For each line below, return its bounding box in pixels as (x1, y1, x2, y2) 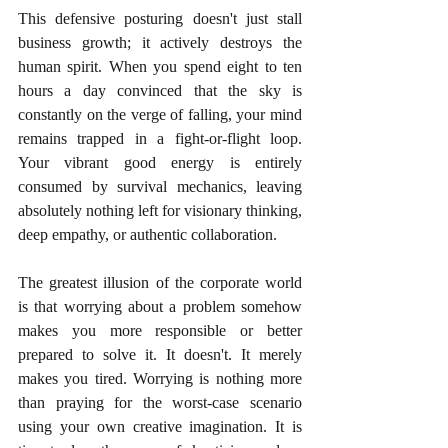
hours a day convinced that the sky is (18, 81, 302, 99)
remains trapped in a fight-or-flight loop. (18, 129, 302, 147)
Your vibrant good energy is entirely (18, 153, 302, 171)
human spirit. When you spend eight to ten (18, 57, 302, 75)
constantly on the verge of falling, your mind (18, 105, 302, 123)
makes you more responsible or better (18, 321, 302, 339)
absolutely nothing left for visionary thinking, (18, 201, 302, 219)
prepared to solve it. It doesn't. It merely (18, 345, 302, 363)
